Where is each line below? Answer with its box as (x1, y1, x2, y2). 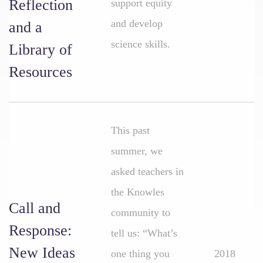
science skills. (111, 38, 170, 50)
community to (111, 207, 170, 218)
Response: (9, 222, 72, 239)
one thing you (111, 248, 170, 259)
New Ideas (9, 244, 75, 261)
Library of (9, 41, 72, 58)
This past (111, 124, 150, 136)
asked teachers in (111, 166, 184, 177)
